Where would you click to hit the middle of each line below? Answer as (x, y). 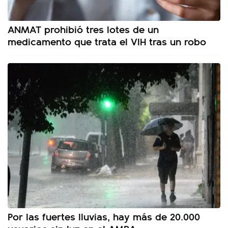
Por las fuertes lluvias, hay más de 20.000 (104, 216)
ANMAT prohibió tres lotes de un (83, 29)
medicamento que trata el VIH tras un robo (107, 41)
